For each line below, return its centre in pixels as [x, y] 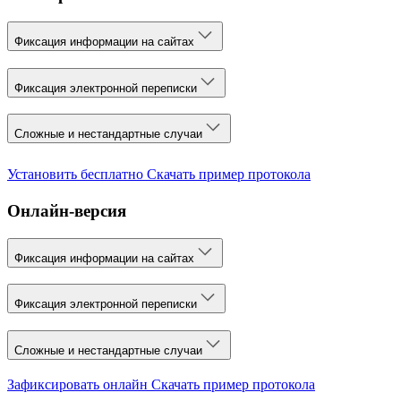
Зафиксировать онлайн [77, 384]
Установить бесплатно [75, 175]
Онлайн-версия [67, 210]
